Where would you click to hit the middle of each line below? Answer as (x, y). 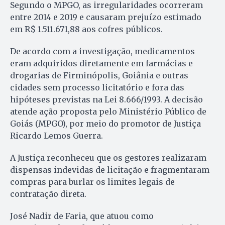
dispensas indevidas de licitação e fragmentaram (110, 170)
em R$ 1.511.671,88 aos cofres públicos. (86, 29)
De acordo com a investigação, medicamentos (102, 51)
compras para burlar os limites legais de (92, 182)
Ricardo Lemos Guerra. (57, 135)
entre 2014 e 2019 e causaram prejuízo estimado (106, 17)
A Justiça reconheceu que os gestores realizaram (108, 157)
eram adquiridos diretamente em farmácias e (101, 63)
